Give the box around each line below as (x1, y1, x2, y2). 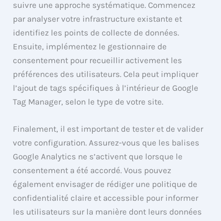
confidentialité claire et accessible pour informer (13, 192, 199, 203)
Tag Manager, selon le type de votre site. (13, 96, 164, 107)
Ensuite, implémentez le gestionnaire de (13, 41, 167, 51)
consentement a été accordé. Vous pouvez (13, 165, 172, 175)
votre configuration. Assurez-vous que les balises (13, 137, 200, 147)
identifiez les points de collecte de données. (13, 27, 180, 37)
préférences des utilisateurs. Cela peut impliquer (13, 69, 199, 79)
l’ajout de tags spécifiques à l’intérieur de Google (13, 82, 199, 93)
